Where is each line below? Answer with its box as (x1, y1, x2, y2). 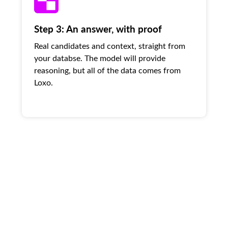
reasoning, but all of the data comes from (34, 64, 181, 75)
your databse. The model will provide (34, 52, 165, 63)
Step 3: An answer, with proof (34, 21, 162, 35)
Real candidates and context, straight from (34, 40, 185, 51)
